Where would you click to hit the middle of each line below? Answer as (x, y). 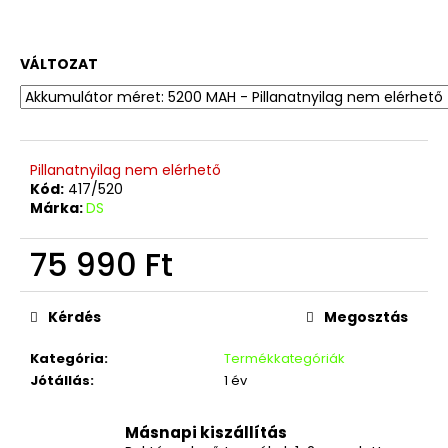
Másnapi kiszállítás (206, 432)
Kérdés (74, 316)
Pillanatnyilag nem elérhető (125, 169)
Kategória (67, 358)
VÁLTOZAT (59, 63)
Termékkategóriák (284, 358)
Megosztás (366, 316)
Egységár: (62, 288)
